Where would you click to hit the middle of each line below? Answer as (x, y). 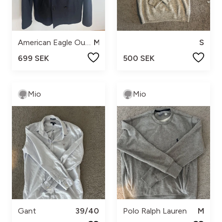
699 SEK (33, 58)
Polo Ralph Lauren (155, 211)
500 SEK (139, 58)
